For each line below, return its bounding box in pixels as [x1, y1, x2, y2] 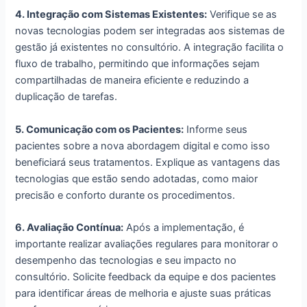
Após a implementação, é [123, 221, 245, 234]
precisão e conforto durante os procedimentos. [15, 188, 236, 201]
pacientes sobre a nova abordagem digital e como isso [15, 139, 271, 152]
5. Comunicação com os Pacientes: [15, 123, 184, 136]
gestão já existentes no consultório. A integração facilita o [15, 41, 284, 54]
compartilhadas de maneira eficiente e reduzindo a [15, 74, 249, 87]
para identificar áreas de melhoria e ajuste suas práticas [15, 286, 272, 299]
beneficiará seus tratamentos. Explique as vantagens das [15, 156, 281, 169]
